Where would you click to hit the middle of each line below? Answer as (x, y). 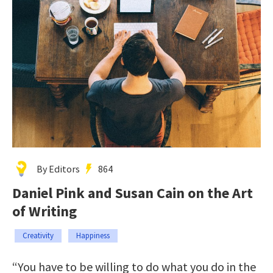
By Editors (58, 169)
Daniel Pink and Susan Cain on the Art (133, 193)
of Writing (44, 211)
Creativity (38, 236)
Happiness (93, 236)
